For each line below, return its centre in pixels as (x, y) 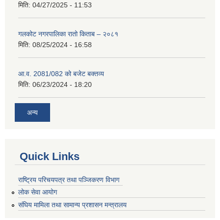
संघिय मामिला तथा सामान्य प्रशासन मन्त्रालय (72, 205)
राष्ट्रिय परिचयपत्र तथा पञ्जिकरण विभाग (69, 179)
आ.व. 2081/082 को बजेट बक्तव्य (61, 74)
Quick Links (50, 156)
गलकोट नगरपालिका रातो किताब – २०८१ (68, 34)
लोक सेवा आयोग (38, 192)
